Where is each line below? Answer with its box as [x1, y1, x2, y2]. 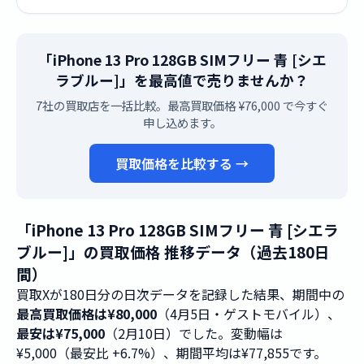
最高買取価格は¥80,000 [16, 304, 157, 323]
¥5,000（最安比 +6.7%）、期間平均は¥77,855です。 [16, 343, 327, 362]
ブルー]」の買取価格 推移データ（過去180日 [16, 240, 330, 262]
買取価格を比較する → [115, 154, 249, 173]
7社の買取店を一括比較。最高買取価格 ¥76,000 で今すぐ [36, 97, 328, 114]
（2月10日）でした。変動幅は [105, 323, 283, 343]
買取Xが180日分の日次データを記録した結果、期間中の [16, 284, 344, 304]
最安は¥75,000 [16, 323, 105, 343]
